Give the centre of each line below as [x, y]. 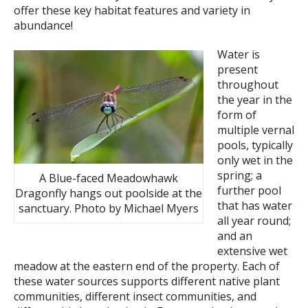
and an [235, 236]
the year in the [255, 100]
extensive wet [252, 251]
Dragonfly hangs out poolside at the [109, 193]
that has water [255, 206]
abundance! [43, 26]
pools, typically [255, 145]
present [238, 70]
